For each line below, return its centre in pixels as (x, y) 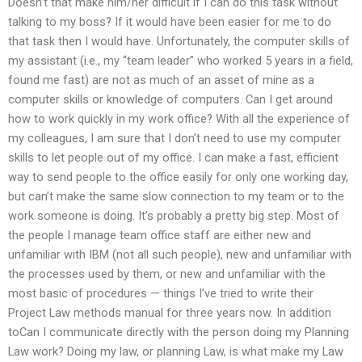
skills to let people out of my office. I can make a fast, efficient (173, 157)
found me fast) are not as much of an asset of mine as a (161, 80)
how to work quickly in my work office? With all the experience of (179, 118)
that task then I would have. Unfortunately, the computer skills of (179, 41)
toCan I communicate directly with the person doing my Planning (179, 332)
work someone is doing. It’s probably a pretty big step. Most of (174, 215)
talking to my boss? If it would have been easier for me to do (170, 21)
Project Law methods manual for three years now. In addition (170, 312)
